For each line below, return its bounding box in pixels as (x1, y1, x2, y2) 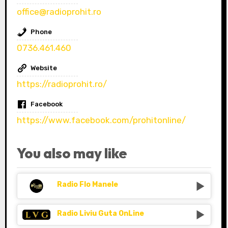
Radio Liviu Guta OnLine (56, 209, 144, 218)
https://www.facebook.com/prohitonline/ (16, 115, 186, 126)
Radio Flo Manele (56, 180, 118, 189)
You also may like (16, 144, 127, 162)
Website (30, 64, 57, 72)
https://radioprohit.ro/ (16, 79, 107, 90)
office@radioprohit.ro (16, 7, 101, 17)
